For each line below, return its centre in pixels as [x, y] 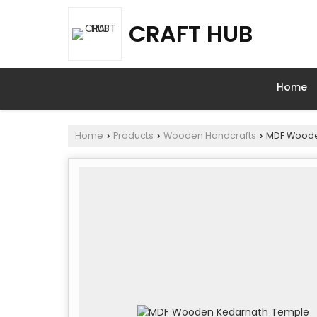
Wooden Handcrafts [210, 136]
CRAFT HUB [191, 34]
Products [133, 136]
